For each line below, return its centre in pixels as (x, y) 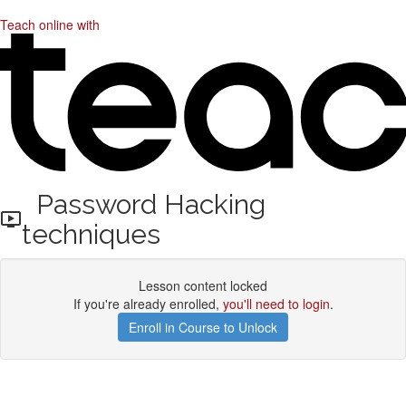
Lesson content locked (203, 285)
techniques (91, 234)
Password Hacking (143, 204)
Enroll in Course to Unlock (203, 327)
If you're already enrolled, (148, 304)
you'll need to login (276, 304)
